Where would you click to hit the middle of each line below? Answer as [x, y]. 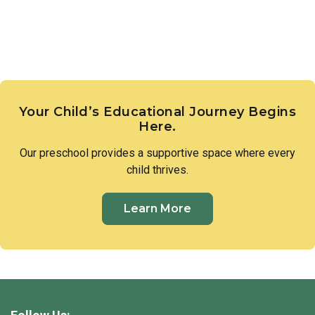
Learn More [157, 209]
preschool [64, 153]
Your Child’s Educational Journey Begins [157, 112]
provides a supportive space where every [192, 153]
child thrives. [157, 170]
